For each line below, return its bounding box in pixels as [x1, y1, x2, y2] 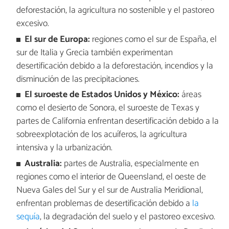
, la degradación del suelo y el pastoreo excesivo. [39, 209, 215, 224]
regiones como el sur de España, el [90, 32, 217, 47]
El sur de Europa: [25, 32, 90, 47]
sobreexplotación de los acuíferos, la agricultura [16, 127, 187, 143]
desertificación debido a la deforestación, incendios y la [16, 58, 213, 74]
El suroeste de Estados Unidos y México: [25, 87, 180, 103]
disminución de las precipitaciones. [16, 72, 140, 87]
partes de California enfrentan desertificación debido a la [16, 114, 219, 129]
